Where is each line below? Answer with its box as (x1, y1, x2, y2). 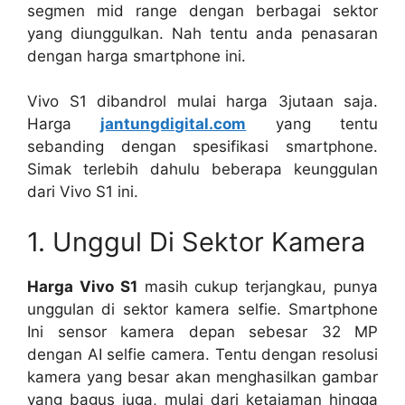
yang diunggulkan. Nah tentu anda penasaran (27, 24, 378, 42)
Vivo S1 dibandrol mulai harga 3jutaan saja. (27, 92, 378, 110)
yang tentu (246, 115, 379, 133)
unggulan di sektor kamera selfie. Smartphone (27, 299, 378, 318)
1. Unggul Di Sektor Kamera (27, 225, 365, 258)
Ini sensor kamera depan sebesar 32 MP (27, 322, 378, 341)
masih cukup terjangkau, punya (137, 277, 379, 296)
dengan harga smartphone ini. (27, 46, 246, 65)
